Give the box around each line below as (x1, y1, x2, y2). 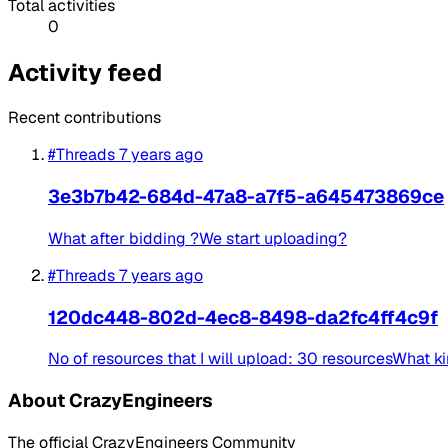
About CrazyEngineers (8, 388, 213, 414)
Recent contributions (8, 107, 161, 129)
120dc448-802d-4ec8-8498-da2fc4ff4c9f (48, 304, 438, 330)
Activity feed (8, 56, 162, 88)
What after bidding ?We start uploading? (48, 227, 347, 249)
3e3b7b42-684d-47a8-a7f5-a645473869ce (48, 184, 444, 210)
